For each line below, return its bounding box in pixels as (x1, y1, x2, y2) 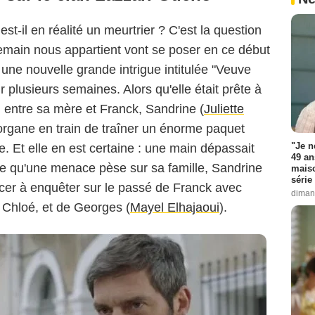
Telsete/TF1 (19, 56, 64, 66)
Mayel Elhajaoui (130, 200, 219, 215)
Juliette (204, 102, 244, 117)
